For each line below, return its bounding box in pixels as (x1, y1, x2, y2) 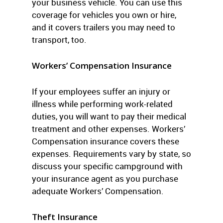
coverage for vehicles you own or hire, (32, 9, 176, 20)
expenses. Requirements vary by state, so (32, 148, 191, 159)
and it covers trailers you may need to (32, 21, 175, 33)
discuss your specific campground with (32, 160, 183, 172)
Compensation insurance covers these (32, 135, 179, 147)
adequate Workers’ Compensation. (32, 185, 164, 197)
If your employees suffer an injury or (32, 86, 170, 97)
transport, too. (32, 34, 87, 45)
